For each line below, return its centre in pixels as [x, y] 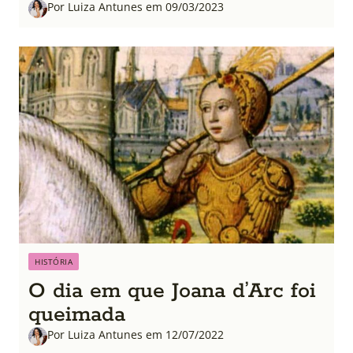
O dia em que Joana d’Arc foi [172, 291]
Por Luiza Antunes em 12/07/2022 [136, 334]
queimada [77, 314]
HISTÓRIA [54, 261]
